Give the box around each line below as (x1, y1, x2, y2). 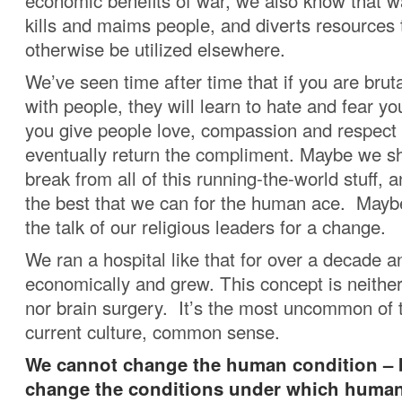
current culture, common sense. (25, 319, 280, 345)
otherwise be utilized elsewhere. (25, 36, 285, 62)
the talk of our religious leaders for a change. (25, 214, 386, 240)
